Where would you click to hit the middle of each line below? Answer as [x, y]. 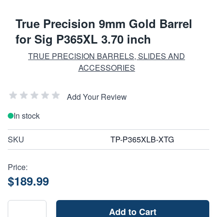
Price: [18, 167]
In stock [27, 115]
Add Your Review [97, 96]
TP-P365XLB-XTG [142, 139]
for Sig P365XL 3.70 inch [83, 39]
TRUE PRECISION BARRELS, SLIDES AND [107, 56]
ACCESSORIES [107, 67]
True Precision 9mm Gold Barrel [104, 23]
